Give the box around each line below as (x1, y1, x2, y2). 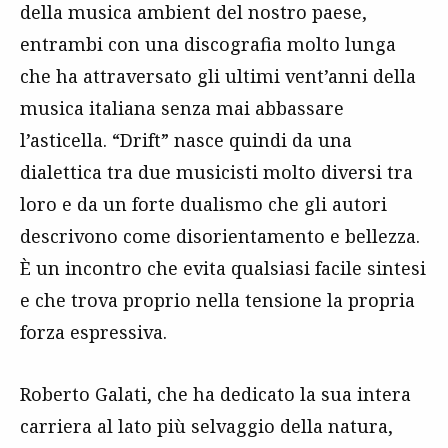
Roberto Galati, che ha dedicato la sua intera (20, 382, 411, 406)
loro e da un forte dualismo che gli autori (20, 192, 387, 216)
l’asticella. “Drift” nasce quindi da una (20, 128, 352, 152)
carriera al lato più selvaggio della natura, (20, 414, 393, 438)
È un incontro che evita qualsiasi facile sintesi (20, 256, 426, 280)
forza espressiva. (20, 320, 167, 344)
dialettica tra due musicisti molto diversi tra (20, 160, 413, 184)
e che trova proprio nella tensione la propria (20, 288, 415, 312)
